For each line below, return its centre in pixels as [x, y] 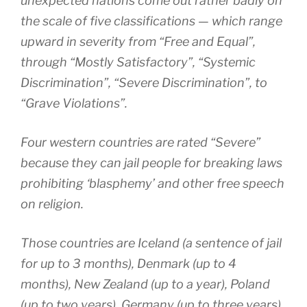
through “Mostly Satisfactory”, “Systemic [138, 62]
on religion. [52, 204]
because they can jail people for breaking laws [151, 163]
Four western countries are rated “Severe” [140, 143]
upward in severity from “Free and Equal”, [138, 42]
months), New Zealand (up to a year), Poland [145, 284]
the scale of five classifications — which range [151, 21]
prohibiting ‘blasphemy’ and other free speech [152, 184]
